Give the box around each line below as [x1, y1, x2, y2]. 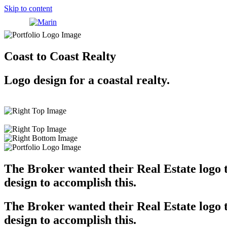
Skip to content [4, 4, 52, 13]
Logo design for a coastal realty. [4, 73, 170, 87]
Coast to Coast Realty [4, 50, 116, 63]
